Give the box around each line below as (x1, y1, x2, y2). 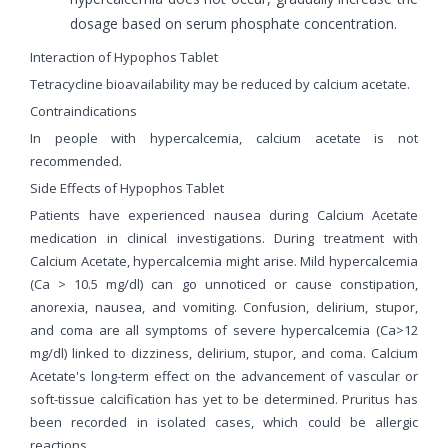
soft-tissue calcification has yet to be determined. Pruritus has (30, 389, 418, 408)
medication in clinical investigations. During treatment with (30, 228, 418, 247)
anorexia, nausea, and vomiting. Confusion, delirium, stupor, (30, 297, 418, 316)
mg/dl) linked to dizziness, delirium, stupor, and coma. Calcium (30, 343, 418, 362)
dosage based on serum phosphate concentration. (70, 13, 397, 33)
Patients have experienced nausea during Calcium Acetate (30, 205, 418, 224)
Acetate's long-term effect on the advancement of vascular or (30, 366, 418, 385)
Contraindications (30, 101, 137, 120)
